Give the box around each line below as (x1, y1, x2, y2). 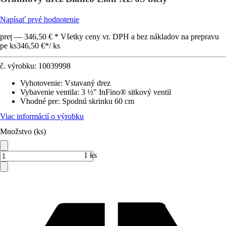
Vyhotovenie (20, 79, 61, 87)
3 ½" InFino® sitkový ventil (81, 88, 171, 96)
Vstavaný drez (65, 79, 110, 87)
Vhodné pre (20, 97, 58, 105)
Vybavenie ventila (20, 88, 77, 96)
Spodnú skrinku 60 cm (62, 97, 134, 105)
